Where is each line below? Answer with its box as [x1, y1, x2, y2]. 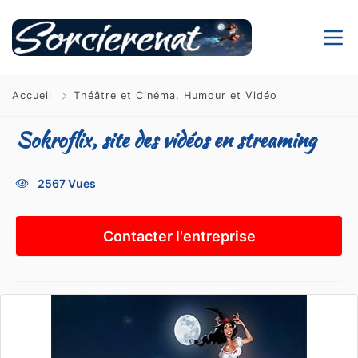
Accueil [12, 89, 56, 101]
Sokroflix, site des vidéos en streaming [16, 125, 316, 154]
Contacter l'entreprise [102, 228, 256, 245]
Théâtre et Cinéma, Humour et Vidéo [74, 89, 277, 101]
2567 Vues [38, 177, 96, 190]
